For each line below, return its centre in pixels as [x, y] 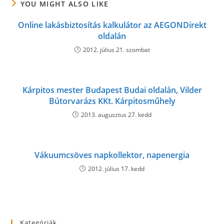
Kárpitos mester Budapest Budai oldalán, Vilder [112, 90]
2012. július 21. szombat [116, 50]
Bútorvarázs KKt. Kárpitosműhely [112, 101]
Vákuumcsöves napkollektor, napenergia [112, 155]
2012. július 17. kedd [116, 169]
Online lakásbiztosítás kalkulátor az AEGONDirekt [112, 25]
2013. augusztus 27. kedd [116, 115]
